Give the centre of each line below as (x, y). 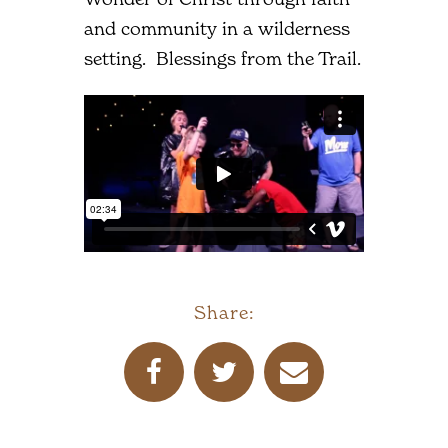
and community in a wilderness (217, 28)
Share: (224, 312)
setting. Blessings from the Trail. (222, 58)
